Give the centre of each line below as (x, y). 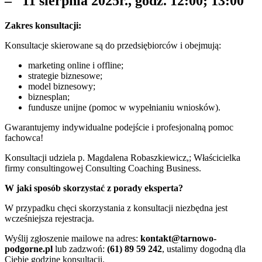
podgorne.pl (29, 249)
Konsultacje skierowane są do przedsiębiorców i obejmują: (113, 45)
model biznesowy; (62, 86)
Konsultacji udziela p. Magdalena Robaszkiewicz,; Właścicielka (123, 157)
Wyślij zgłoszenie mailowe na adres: (73, 238)
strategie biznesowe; (65, 75)
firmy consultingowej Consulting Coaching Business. (103, 168)
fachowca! (24, 137)
